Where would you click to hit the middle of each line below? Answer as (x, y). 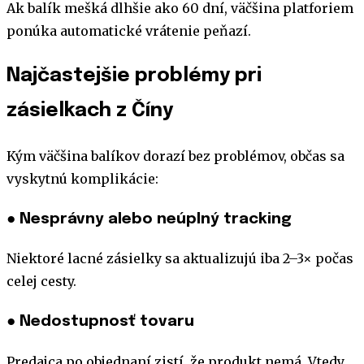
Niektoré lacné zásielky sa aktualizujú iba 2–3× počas (180, 259)
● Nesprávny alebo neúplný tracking (149, 219)
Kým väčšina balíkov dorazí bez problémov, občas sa (175, 156)
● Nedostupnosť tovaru (100, 322)
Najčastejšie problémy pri (134, 76)
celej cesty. (41, 282)
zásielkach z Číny (90, 111)
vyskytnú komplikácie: (82, 178)
